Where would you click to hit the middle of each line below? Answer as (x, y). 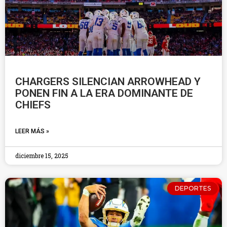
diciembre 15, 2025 (42, 156)
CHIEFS (33, 105)
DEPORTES (193, 188)
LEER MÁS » (32, 131)
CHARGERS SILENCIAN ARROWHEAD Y (108, 82)
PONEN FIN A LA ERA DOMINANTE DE (104, 93)
